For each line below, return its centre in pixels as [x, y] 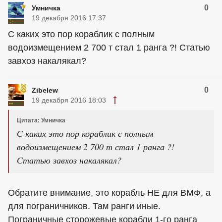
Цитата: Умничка [41, 120]
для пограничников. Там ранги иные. [84, 206]
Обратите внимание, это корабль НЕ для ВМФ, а [109, 193]
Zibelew [45, 90]
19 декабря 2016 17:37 [69, 18]
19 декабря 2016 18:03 [69, 100]
